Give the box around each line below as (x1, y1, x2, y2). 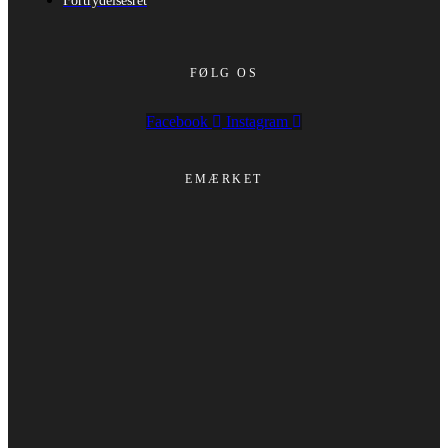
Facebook (146, 113, 208, 131)
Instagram (226, 113, 288, 131)
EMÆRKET (185, 172, 263, 187)
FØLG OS (189, 66, 259, 81)
